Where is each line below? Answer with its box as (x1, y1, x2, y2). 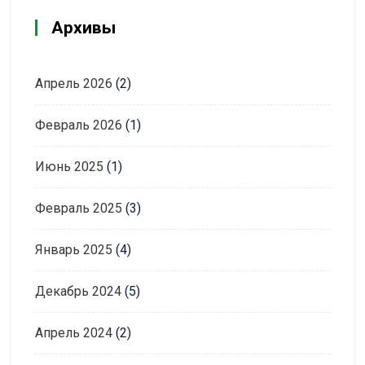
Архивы (51, 17, 116, 37)
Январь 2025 (35, 241, 112, 257)
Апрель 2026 (35, 75, 112, 91)
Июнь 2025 (35, 158, 103, 174)
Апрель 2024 (35, 324, 112, 341)
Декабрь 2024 (35, 283, 121, 299)
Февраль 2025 (35, 200, 122, 216)
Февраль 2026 (35, 117, 122, 133)
